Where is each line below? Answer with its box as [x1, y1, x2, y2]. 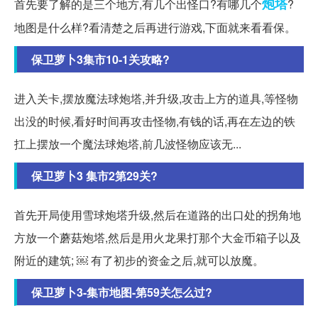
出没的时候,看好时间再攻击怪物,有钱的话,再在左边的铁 [14, 113, 295, 130]
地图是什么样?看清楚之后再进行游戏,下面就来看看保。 [14, 19, 296, 36]
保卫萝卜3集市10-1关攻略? [31, 51, 170, 68]
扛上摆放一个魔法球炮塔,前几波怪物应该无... [14, 136, 241, 153]
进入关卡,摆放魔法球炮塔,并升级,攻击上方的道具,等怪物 [14, 90, 298, 107]
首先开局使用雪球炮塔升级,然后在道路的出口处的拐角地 [14, 207, 301, 224]
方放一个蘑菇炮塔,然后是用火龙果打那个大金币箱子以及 [14, 229, 301, 246]
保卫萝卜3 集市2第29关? [31, 168, 158, 185]
